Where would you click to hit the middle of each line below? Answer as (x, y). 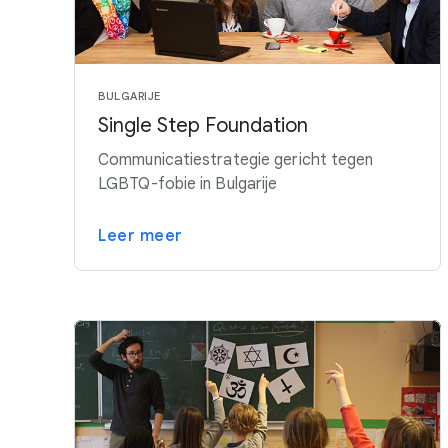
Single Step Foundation (203, 125)
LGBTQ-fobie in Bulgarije (188, 183)
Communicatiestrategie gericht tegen (236, 159)
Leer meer (140, 235)
